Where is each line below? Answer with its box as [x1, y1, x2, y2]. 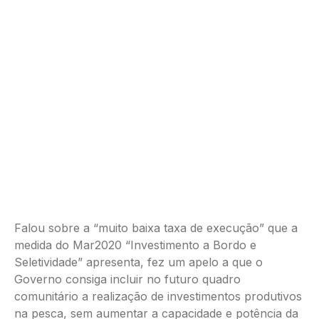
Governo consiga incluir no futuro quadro [14, 272, 241, 286]
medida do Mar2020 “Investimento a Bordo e [14, 238, 256, 252]
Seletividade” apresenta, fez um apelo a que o [14, 255, 263, 269]
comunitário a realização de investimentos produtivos [14, 289, 302, 303]
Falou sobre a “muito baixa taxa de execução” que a [14, 221, 298, 235]
